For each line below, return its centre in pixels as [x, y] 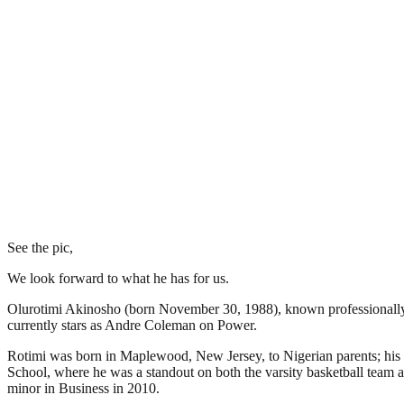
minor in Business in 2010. [83, 388]
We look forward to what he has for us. [118, 278]
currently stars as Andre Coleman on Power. [132, 325]
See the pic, [42, 247]
